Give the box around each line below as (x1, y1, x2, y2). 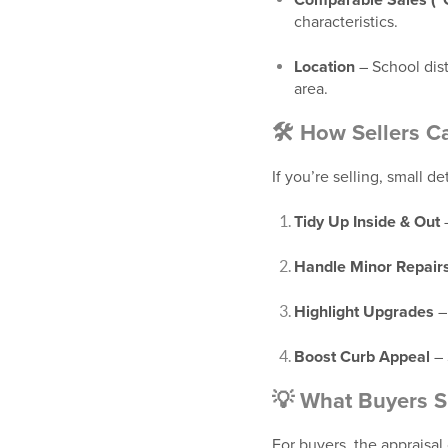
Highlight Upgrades (294, 302, 434, 322)
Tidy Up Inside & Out (294, 212, 440, 232)
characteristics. (294, 12, 398, 32)
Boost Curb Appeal (294, 347, 430, 367)
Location (294, 57, 355, 77)
